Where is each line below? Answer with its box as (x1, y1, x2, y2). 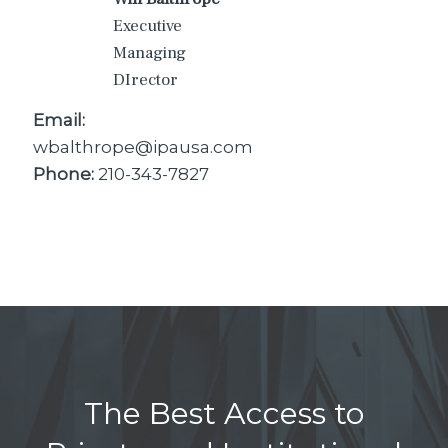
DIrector (113, 68, 178, 91)
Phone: (33, 164, 94, 184)
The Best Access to (84, 394, 364, 432)
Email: (33, 110, 85, 130)
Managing (113, 41, 186, 64)
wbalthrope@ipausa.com (33, 137, 253, 157)
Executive (113, 14, 182, 37)
